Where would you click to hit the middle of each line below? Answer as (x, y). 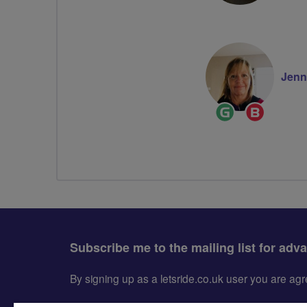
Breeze (261, 109)
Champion (269, 124)
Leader (231, 124)
